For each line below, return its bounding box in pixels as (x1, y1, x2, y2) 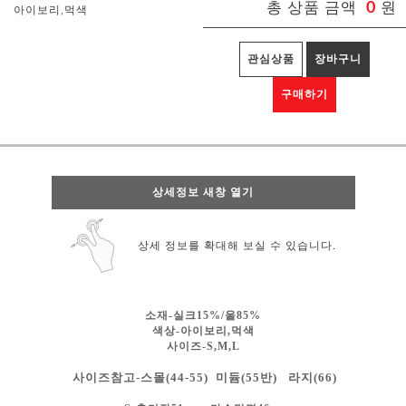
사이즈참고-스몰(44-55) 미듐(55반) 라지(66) (69, 371, 337, 384)
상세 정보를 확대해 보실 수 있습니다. (138, 240, 336, 251)
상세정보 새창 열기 (152, 187, 254, 198)
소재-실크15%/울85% (145, 309, 261, 322)
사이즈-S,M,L (166, 340, 240, 353)
